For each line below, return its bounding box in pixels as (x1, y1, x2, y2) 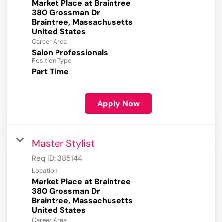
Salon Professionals (32, 47, 108, 58)
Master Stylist (32, 137, 95, 150)
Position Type (32, 56, 71, 65)
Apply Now (97, 98, 140, 109)
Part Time (32, 66, 69, 77)
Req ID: (32, 153, 57, 164)
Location (32, 166, 57, 175)
